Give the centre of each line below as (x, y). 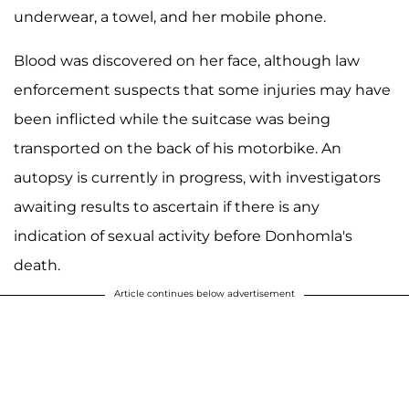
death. (37, 265)
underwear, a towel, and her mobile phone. (170, 16)
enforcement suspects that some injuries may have (202, 89)
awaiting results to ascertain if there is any (167, 206)
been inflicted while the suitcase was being (172, 119)
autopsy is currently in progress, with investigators (197, 177)
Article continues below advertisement (204, 293)
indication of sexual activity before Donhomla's (183, 236)
